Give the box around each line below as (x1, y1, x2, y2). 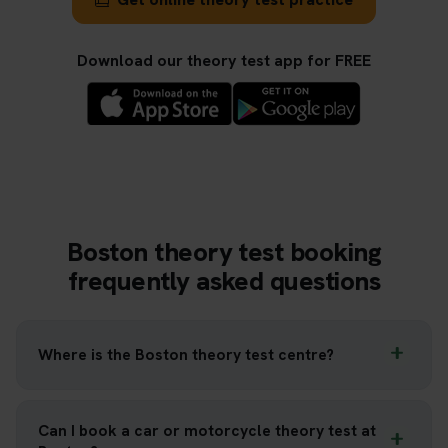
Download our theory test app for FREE (77, 49, 371, 71)
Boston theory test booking (66, 234, 382, 269)
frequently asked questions (67, 263, 381, 298)
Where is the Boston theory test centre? (38, 344, 334, 366)
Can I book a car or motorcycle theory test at (38, 419, 376, 441)
